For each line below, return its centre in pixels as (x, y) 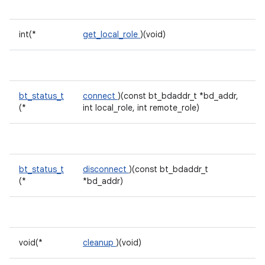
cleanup (99, 243)
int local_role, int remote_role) (141, 108)
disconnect (106, 169)
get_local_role (112, 34)
